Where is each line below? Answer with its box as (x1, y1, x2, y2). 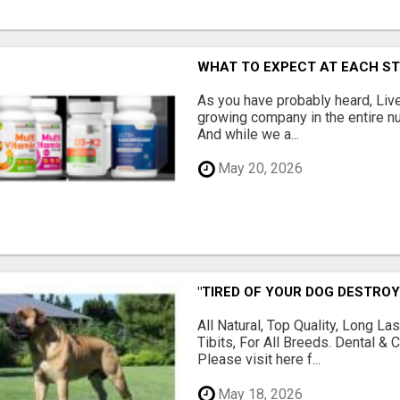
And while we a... (197, 125, 300, 143)
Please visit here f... (197, 350, 321, 368)
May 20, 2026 (214, 160, 304, 178)
